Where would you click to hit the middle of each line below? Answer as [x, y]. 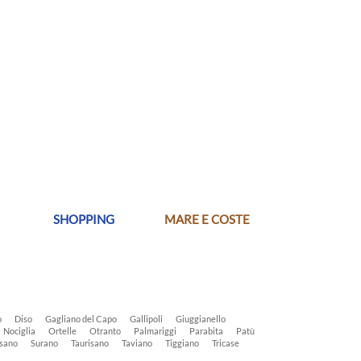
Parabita [206, 331]
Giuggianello [201, 319]
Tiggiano [182, 343]
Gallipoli [146, 319]
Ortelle [62, 331]
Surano [44, 343]
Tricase [226, 343]
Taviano [137, 343]
